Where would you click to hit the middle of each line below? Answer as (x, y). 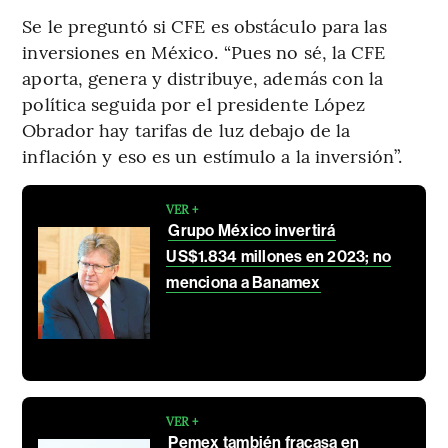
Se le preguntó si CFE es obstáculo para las (204, 26)
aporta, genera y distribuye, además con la (203, 78)
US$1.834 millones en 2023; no (279, 257)
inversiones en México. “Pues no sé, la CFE (204, 52)
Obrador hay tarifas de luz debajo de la (186, 130)
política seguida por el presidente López (194, 104)
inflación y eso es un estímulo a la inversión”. (212, 156)
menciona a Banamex (243, 283)
